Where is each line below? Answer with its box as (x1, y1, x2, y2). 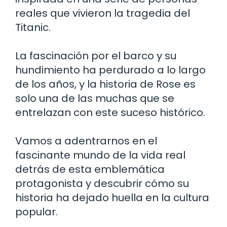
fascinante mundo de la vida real (15, 147, 185, 162)
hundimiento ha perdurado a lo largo (15, 62, 206, 77)
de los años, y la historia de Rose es (15, 77, 196, 91)
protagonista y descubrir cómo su (15, 176, 189, 191)
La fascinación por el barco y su (15, 48, 176, 63)
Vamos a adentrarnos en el (15, 133, 157, 148)
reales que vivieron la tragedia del (15, 6, 190, 20)
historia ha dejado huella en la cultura (15, 190, 209, 205)
